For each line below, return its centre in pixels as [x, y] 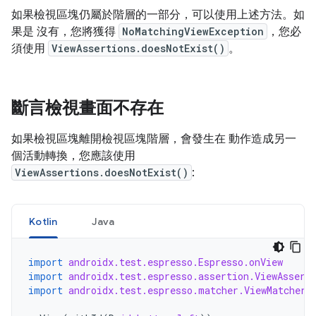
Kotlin [43, 221]
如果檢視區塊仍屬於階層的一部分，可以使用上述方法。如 [158, 15]
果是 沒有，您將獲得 [65, 32]
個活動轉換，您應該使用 [73, 156]
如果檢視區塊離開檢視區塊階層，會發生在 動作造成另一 [154, 139]
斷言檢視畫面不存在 [87, 108]
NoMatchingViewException [193, 31]
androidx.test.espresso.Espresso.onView [176, 262]
